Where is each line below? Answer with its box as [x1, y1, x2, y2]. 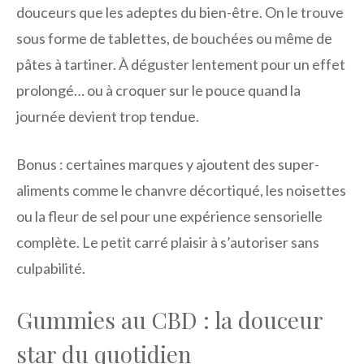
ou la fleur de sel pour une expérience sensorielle [16, 207, 323, 226]
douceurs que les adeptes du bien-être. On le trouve [16, 3, 344, 22]
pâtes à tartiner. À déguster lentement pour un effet [16, 55, 345, 74]
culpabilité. [16, 259, 85, 278]
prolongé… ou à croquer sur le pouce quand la [16, 81, 301, 100]
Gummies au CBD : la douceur [16, 305, 323, 336]
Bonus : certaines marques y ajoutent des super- [16, 155, 319, 174]
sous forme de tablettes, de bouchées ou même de [16, 29, 332, 48]
